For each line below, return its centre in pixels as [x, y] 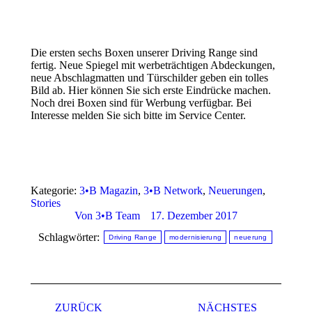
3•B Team [118, 216]
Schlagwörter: [71, 237]
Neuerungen [235, 191]
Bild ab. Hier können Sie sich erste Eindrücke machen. [151, 91]
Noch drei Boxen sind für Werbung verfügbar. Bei [141, 103]
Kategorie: [55, 191]
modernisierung [196, 237]
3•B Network [173, 191]
